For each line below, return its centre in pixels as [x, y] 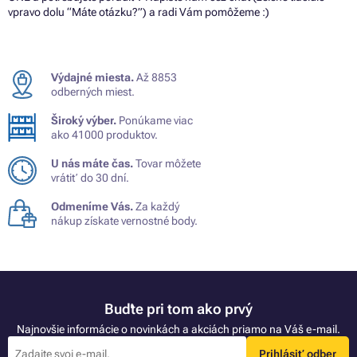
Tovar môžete [167, 163]
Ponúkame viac [155, 120]
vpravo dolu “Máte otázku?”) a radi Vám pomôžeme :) [139, 12]
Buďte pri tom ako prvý [178, 308]
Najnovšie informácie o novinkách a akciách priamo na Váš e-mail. [178, 329]
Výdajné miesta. [92, 77]
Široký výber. [84, 120]
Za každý [156, 206]
